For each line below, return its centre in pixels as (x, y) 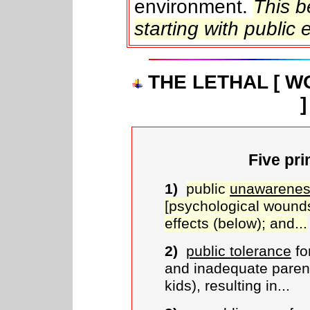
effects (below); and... (236, 224)
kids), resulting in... (227, 286)
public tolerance (239, 251)
